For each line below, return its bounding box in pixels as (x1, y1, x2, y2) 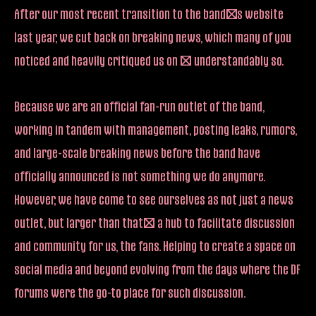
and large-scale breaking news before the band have (14, 145, 260, 159)
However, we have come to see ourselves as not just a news (14, 192, 293, 206)
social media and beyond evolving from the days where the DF (14, 262, 300, 276)
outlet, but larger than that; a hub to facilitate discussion (14, 215, 295, 229)
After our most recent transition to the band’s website (14, 6, 284, 20)
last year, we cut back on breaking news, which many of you (14, 30, 291, 44)
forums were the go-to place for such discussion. (14, 285, 245, 299)
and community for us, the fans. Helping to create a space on (14, 238, 296, 253)
